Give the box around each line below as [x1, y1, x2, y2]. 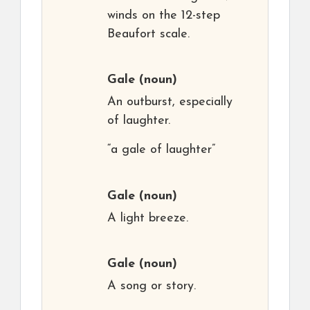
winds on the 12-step [107, 9, 220, 23]
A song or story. [107, 280, 196, 293]
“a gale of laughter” [107, 143, 215, 157]
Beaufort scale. [107, 28, 190, 42]
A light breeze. [107, 212, 188, 226]
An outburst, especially [107, 95, 232, 109]
